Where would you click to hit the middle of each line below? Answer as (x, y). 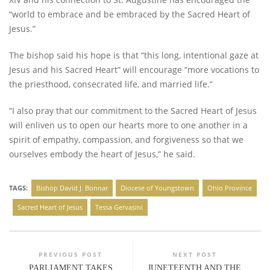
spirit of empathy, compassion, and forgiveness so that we (126, 140)
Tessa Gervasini (119, 207)
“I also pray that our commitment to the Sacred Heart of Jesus (133, 111)
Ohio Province (229, 188)
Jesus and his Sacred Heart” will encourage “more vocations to (134, 70)
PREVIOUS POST (71, 255)
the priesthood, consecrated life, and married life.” (111, 84)
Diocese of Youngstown (157, 188)
